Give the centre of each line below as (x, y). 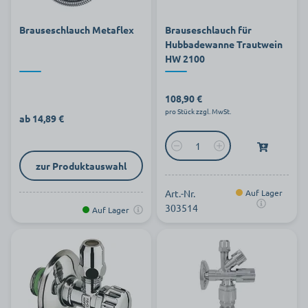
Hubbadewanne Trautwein (224, 44)
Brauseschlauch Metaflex (77, 30)
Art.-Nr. (180, 193)
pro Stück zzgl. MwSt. (198, 111)
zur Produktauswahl (81, 165)
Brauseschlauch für (208, 30)
